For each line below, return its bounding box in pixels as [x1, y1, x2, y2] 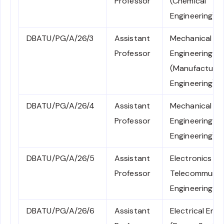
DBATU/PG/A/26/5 [26, 153, 95, 164]
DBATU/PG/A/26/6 [26, 205, 95, 216]
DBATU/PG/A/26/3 [26, 33, 94, 44]
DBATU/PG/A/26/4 [26, 100, 95, 111]
